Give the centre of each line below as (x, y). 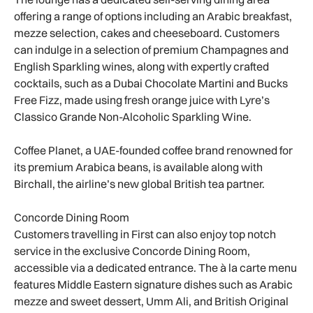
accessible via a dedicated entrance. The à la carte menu (155, 268)
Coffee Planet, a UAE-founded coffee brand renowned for (153, 151)
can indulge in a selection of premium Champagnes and (151, 50)
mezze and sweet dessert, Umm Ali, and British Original (151, 301)
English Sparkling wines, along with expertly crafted (141, 67)
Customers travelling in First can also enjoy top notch (145, 234)
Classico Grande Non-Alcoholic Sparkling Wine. (134, 117)
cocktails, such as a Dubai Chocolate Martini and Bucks (151, 83)
